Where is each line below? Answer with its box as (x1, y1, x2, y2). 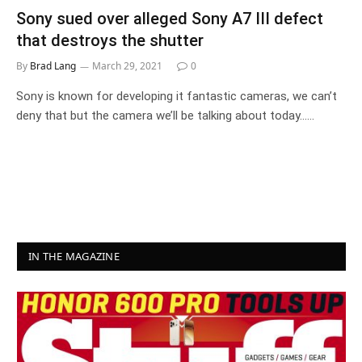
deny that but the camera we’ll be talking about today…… (16, 107, 314, 123)
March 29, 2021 (92, 58, 162, 73)
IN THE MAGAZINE (28, 248, 120, 263)
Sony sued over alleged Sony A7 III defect (16, 8, 323, 28)
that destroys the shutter (16, 30, 204, 50)
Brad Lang (30, 58, 76, 73)
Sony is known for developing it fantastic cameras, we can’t (16, 88, 337, 103)
